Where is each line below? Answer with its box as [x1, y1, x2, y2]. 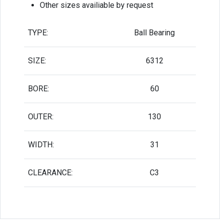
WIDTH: [28, 139, 54, 149]
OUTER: [28, 111, 54, 121]
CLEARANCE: [28, 167, 73, 177]
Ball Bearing [134, 27, 175, 37]
